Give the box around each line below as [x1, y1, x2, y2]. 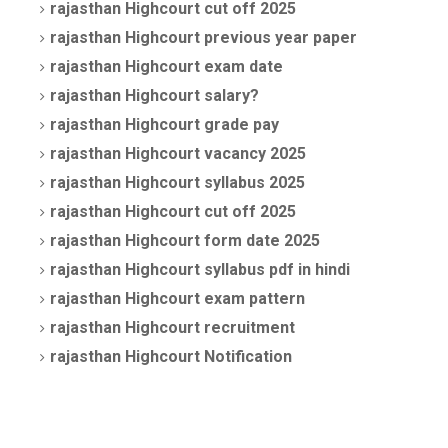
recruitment [200, 317, 295, 337]
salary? [200, 85, 259, 105]
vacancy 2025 [200, 143, 306, 163]
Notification [200, 346, 292, 366]
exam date [200, 56, 283, 76]
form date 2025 [200, 230, 320, 250]
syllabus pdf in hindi [200, 259, 350, 279]
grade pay [200, 114, 279, 134]
